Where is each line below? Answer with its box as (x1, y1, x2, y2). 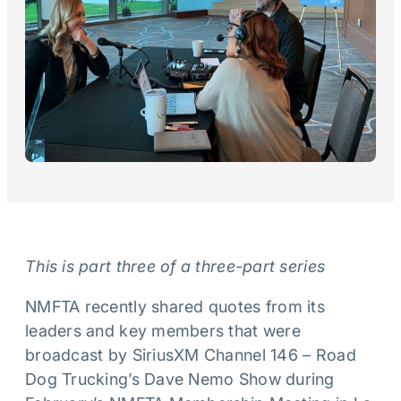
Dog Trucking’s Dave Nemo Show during (25, 370, 335, 388)
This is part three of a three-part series (25, 257, 326, 276)
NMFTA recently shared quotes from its (25, 297, 325, 316)
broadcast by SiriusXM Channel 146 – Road (25, 346, 356, 364)
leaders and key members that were (25, 321, 301, 340)
